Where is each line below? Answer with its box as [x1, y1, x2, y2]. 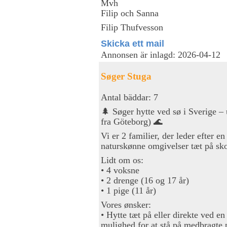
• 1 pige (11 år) [101, 185, 156, 196]
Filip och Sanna [101, 8, 159, 18]
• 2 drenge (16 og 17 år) [101, 175, 189, 185]
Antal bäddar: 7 [101, 92, 158, 102]
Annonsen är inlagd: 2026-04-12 [101, 50, 220, 60]
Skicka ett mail [101, 38, 164, 49]
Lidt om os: [101, 155, 143, 165]
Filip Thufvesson [101, 22, 163, 32]
